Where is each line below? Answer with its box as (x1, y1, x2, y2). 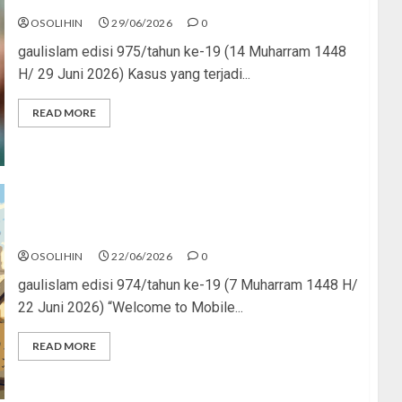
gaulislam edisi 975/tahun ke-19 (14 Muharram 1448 (17, 42, 346, 60)
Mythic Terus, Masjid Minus (17, 223, 202, 241)
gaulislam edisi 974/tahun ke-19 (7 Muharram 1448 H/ (17, 275, 358, 293)
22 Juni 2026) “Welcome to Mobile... (17, 298, 243, 316)
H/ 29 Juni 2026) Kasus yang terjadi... (17, 65, 250, 83)
